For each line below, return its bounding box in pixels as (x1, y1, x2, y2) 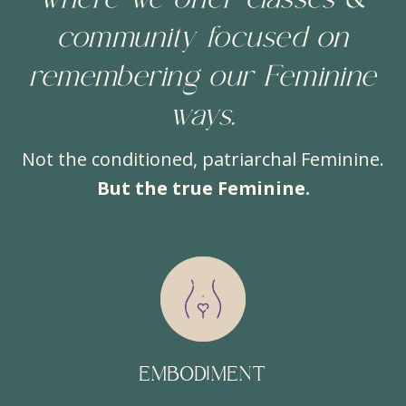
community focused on (56, 23, 350, 56)
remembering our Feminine (29, 62, 377, 95)
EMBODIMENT (139, 363, 267, 386)
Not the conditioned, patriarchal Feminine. (22, 146, 384, 171)
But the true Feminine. (96, 175, 310, 200)
